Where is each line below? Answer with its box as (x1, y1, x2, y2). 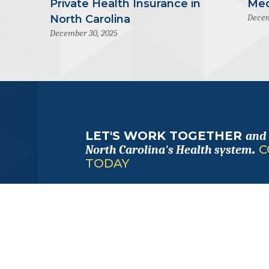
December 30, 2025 (49, 28, 118, 39)
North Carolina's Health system (85, 143, 252, 157)
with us (85, 224, 111, 235)
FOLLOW (85, 198, 128, 210)
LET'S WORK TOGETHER (85, 128, 246, 144)
